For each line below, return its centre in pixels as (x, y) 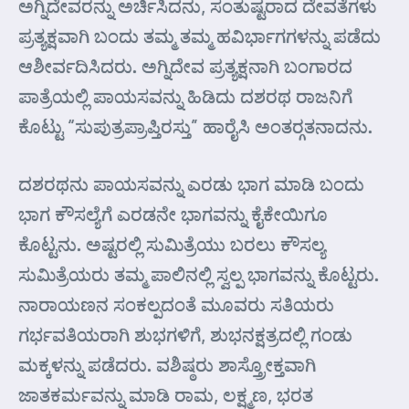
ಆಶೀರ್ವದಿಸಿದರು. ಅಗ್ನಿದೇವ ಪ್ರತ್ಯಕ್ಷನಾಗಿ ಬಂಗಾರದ (185, 66)
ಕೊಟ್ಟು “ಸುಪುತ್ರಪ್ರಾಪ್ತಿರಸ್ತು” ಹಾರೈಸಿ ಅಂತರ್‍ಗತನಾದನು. (195, 126)
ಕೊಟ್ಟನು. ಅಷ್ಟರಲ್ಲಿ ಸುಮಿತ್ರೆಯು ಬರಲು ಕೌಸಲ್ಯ (172, 244)
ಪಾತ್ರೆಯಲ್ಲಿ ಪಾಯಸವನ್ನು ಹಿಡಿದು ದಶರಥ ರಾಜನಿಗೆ (185, 96)
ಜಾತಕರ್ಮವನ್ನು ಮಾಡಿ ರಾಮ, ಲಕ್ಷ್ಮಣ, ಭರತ (166, 394)
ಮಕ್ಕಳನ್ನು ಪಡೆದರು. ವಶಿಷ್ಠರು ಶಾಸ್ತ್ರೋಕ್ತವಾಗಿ (167, 364)
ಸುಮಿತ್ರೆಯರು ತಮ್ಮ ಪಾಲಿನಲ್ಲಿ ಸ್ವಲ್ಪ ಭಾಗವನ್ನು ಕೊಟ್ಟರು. (199, 274)
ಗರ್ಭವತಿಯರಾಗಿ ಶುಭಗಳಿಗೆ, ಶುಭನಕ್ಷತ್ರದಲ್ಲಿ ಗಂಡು (185, 334)
